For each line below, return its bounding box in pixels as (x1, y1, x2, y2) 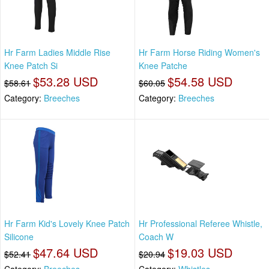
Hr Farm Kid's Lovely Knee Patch (4, 217, 130, 229)
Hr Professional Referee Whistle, (139, 217, 262, 229)
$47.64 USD (33, 243, 98, 261)
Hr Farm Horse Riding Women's (139, 46, 260, 59)
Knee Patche (139, 59, 187, 72)
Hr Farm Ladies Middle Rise (4, 46, 110, 59)
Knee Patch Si (4, 59, 58, 72)
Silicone (4, 230, 34, 243)
